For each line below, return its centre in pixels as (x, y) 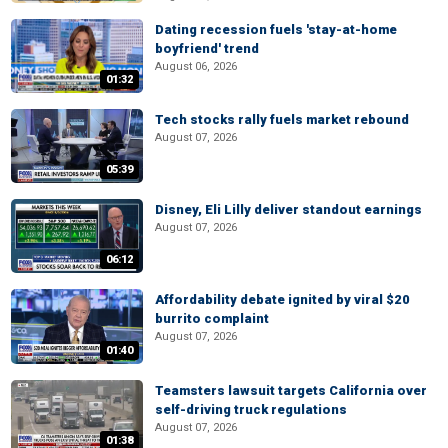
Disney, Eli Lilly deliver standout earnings (288, 210)
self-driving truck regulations (251, 409)
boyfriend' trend (207, 48)
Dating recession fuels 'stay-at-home (276, 29)
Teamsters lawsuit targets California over (291, 390)
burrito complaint (212, 319)
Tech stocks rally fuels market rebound (282, 119)
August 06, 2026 (196, 66)
